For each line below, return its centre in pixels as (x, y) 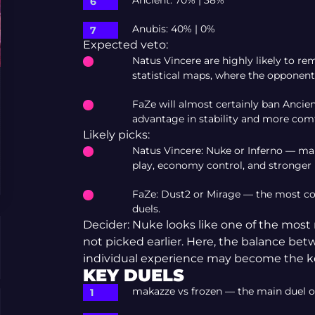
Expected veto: (125, 45)
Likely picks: (116, 135)
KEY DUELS (133, 276)
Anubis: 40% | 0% (173, 29)
